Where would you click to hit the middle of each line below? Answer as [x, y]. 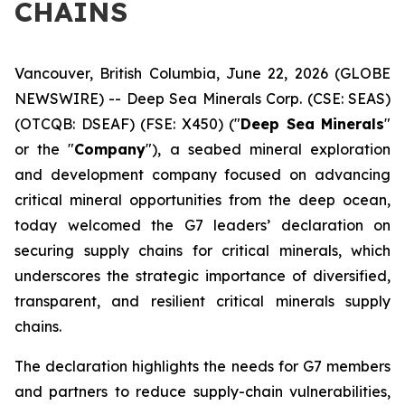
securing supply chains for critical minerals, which [202, 250]
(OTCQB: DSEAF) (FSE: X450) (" [127, 124]
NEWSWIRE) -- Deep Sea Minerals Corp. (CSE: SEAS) [202, 99]
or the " [45, 149]
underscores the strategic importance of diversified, [202, 276]
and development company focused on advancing [202, 174]
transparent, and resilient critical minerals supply [202, 301]
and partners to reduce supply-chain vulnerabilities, [202, 391]
